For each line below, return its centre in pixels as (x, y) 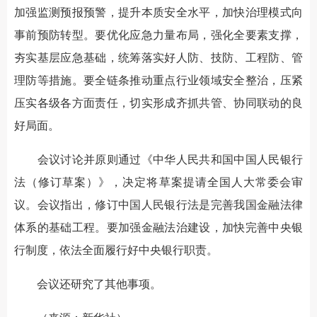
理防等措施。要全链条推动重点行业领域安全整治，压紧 (158, 80)
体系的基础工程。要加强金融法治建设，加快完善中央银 (158, 227)
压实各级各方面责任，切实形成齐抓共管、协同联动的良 (158, 103)
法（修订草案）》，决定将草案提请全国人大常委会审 (158, 182)
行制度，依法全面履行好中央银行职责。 (116, 250)
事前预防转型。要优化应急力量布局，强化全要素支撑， (158, 35)
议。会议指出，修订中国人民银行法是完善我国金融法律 (158, 205)
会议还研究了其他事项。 (88, 284)
